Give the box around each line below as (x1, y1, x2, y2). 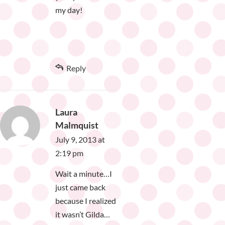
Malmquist (55, 120, 98, 131)
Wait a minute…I (55, 169, 112, 179)
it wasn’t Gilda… (55, 209, 110, 219)
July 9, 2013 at (55, 135, 105, 145)
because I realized (55, 196, 116, 206)
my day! (55, 5, 82, 15)
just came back (55, 182, 105, 192)
